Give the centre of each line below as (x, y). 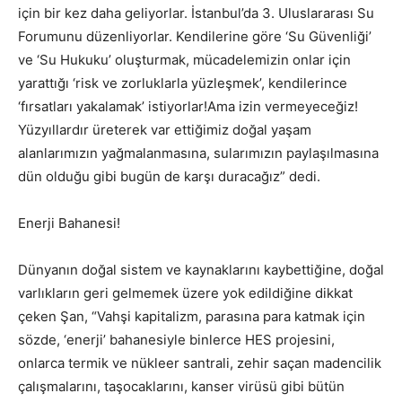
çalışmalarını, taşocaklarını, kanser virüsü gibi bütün (181, 386)
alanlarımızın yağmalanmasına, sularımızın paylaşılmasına (198, 153)
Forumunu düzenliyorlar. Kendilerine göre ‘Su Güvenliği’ (195, 36)
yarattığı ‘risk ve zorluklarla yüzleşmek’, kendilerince (183, 83)
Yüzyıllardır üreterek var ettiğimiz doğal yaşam (165, 129)
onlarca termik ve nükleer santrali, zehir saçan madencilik (200, 363)
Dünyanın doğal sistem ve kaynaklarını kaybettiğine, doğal (201, 269)
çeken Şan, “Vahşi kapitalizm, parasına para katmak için (192, 316)
